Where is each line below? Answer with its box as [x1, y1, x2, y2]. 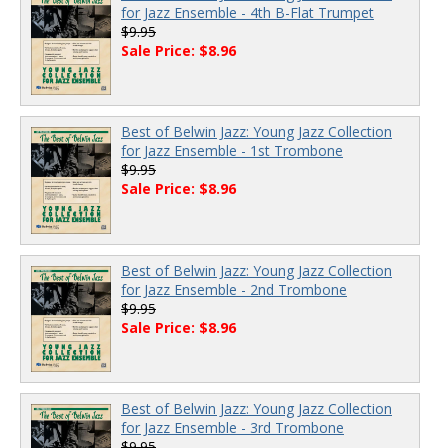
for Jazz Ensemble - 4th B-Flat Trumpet [121, 2, 374, 22]
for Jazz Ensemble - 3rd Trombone [121, 418, 344, 438]
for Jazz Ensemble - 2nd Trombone [121, 279, 347, 299]
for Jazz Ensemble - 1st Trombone [121, 141, 343, 161]
